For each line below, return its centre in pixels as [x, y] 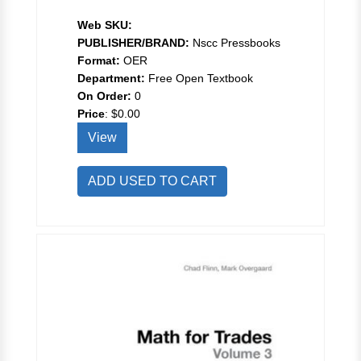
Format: [99, 61]
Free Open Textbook [199, 79]
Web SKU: [105, 25]
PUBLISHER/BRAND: [133, 43]
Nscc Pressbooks [235, 43]
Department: [111, 79]
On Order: [104, 96]
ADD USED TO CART [152, 181]
